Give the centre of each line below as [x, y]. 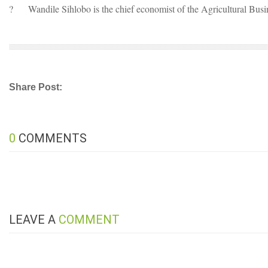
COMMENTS [51, 138]
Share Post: [36, 87]
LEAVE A [34, 219]
